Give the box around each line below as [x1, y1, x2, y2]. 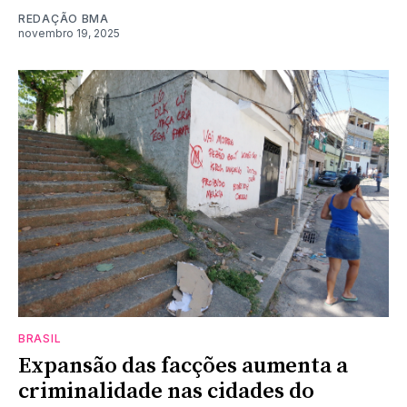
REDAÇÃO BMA [18, 11, 109, 25]
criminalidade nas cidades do [18, 377, 314, 405]
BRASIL [18, 331, 62, 345]
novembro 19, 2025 [18, 25, 120, 40]
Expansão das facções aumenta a [18, 352, 348, 380]
